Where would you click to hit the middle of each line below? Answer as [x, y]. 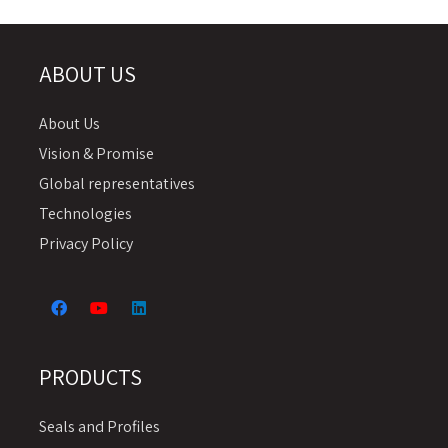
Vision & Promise [96, 154]
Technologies [85, 214]
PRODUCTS [90, 376]
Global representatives [117, 184]
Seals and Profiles [99, 426]
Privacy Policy [86, 244]
